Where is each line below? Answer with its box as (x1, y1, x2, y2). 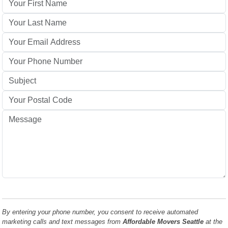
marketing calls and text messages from (2, 217, 123, 225)
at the (204, 217, 223, 225)
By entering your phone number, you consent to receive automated (2, 208, 198, 216)
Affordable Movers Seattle (123, 217, 204, 225)
